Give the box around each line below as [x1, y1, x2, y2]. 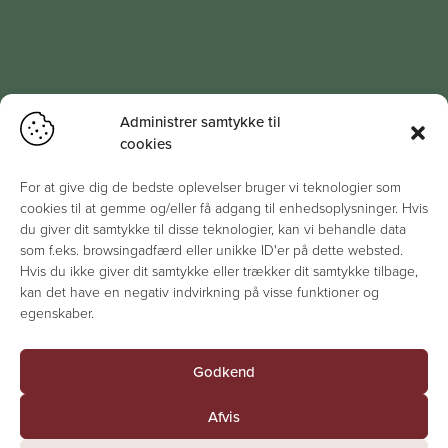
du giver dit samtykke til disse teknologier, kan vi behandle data [20, 219, 406, 240]
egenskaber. [20, 303, 94, 324]
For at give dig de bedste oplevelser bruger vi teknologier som [20, 177, 401, 198]
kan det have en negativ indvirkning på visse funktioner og [20, 282, 379, 303]
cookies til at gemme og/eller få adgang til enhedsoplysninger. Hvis [20, 198, 428, 219]
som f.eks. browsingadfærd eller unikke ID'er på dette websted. [20, 240, 403, 261]
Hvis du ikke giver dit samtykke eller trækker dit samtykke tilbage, [20, 261, 418, 282]
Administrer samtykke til [120, 111, 281, 133]
